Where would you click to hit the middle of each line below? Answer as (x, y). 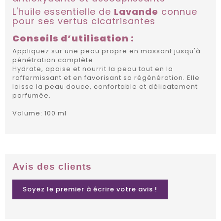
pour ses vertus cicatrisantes (84, 21)
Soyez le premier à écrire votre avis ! (90, 189)
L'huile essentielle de (63, 12)
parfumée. (33, 96)
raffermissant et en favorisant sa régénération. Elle (106, 78)
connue (178, 12)
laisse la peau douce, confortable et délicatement (105, 87)
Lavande (136, 12)
